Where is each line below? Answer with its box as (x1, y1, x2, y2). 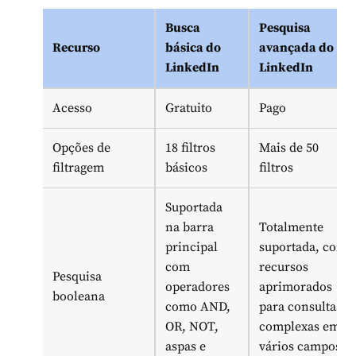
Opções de (52, 140, 110, 157)
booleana (52, 288, 105, 305)
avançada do (259, 40, 334, 56)
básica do (165, 40, 221, 56)
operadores (165, 279, 230, 296)
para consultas (259, 299, 342, 315)
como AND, (165, 299, 230, 315)
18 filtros (165, 140, 215, 157)
